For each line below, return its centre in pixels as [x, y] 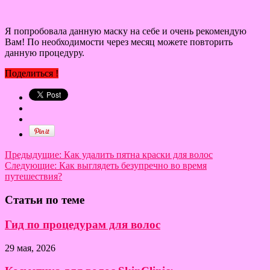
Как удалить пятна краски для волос [138, 155]
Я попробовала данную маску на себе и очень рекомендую [126, 31]
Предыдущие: [34, 155]
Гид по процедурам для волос [83, 224]
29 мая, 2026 [30, 248]
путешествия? [33, 177]
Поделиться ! [32, 74]
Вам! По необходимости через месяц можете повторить [119, 42]
